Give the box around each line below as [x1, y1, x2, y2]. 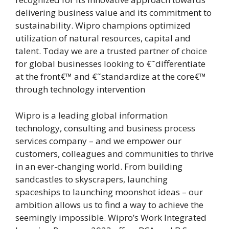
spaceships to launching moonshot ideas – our [15, 186, 203, 198]
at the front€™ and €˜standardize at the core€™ [15, 71, 206, 83]
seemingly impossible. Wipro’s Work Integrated [15, 211, 207, 223]
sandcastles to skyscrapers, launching [15, 173, 168, 185]
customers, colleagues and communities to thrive [15, 147, 214, 159]
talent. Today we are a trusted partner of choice [15, 45, 207, 57]
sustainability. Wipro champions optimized [15, 19, 191, 32]
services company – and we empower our [15, 134, 181, 147]
